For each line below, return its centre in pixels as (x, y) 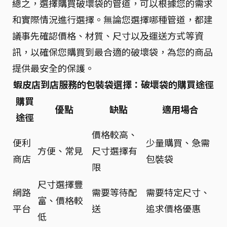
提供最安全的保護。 (53, 68)
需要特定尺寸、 (178, 192)
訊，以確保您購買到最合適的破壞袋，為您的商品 (112, 52)
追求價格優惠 (173, 208)
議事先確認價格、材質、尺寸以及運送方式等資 (108, 35)
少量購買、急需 (178, 142)
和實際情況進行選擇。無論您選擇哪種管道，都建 (112, 19)
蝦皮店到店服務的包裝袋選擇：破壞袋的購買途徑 (113, 84)
